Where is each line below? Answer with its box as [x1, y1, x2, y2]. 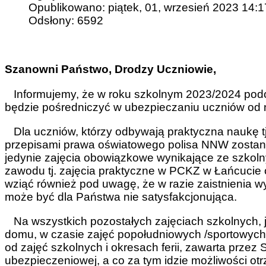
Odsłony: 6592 [28, 14, 103, 27]
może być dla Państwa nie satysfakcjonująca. [5, 190, 237, 203]
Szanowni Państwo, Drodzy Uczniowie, [5, 63, 216, 76]
